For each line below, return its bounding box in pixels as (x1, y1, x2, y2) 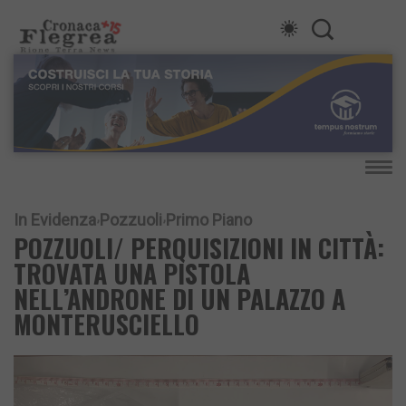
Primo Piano (166, 210, 252, 230)
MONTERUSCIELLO (14, 305, 199, 343)
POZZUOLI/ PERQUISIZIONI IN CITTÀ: (14, 229, 384, 267)
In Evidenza (14, 210, 96, 230)
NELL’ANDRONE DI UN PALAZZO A (14, 280, 345, 318)
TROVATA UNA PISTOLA (14, 255, 250, 293)
